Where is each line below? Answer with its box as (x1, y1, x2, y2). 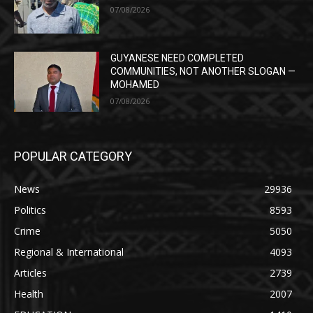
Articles (14, 265, 47, 279)
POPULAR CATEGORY (14, 148, 132, 163)
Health (14, 286, 43, 300)
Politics (14, 203, 46, 217)
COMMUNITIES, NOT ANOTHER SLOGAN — (110, 65, 296, 77)
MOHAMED (110, 78, 160, 90)
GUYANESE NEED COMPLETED (110, 52, 245, 64)
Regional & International (14, 245, 124, 259)
